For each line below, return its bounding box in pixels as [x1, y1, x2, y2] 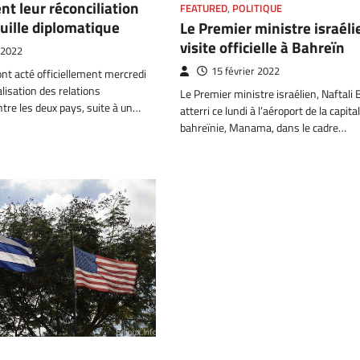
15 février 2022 [211, 63, 280, 79]
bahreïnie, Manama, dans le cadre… [180, 118, 346, 137]
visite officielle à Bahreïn [180, 35, 345, 59]
